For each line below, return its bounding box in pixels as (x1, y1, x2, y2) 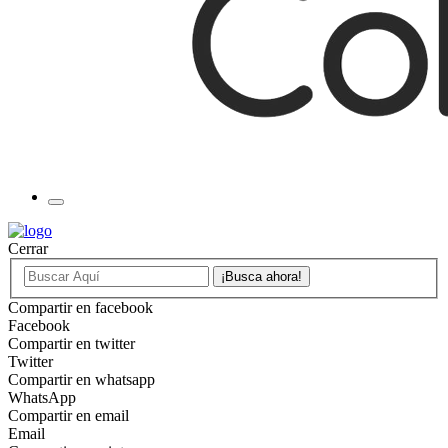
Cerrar (8, 240, 48, 257)
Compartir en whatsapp (8, 370, 155, 388)
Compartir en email (8, 406, 129, 424)
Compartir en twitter (8, 334, 135, 352)
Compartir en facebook (8, 298, 153, 316)
